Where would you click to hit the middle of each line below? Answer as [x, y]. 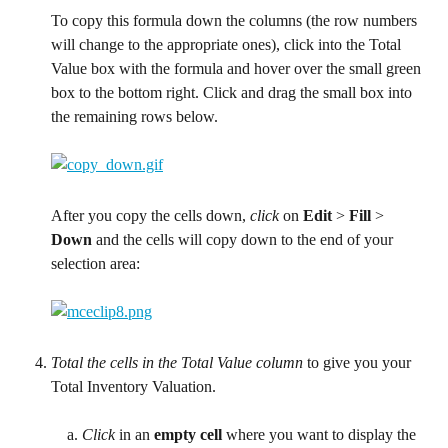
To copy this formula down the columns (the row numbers [236, 20]
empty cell [188, 435]
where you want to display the [321, 435]
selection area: [95, 263]
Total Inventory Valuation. [133, 387]
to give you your [359, 363]
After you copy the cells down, [150, 215]
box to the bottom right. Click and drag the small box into [233, 92]
